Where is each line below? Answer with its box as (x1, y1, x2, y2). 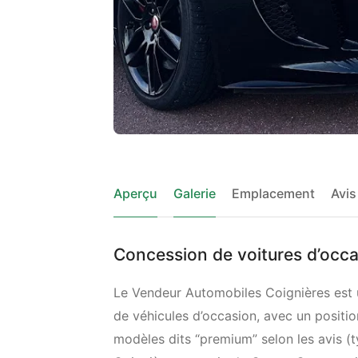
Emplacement (232, 185, 315, 201)
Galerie (173, 185, 216, 201)
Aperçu (113, 185, 157, 201)
